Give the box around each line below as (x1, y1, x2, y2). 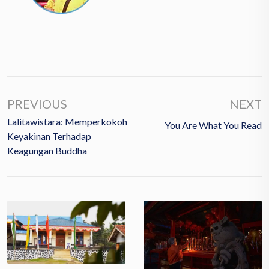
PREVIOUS (7, 96, 67, 111)
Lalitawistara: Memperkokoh (7, 115, 127, 127)
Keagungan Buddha (7, 144, 87, 156)
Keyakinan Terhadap (7, 130, 91, 142)
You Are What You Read (165, 119, 262, 131)
